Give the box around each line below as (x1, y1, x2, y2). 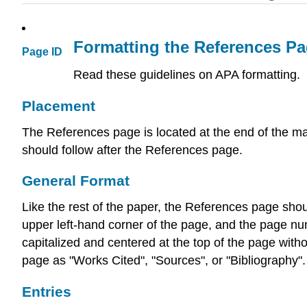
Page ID (22, 46, 62, 58)
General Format (22, 173, 130, 189)
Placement (22, 97, 95, 114)
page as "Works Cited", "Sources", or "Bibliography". (22, 254, 306, 268)
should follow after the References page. (22, 143, 243, 157)
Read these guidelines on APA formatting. (73, 68, 300, 82)
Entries (22, 283, 71, 299)
